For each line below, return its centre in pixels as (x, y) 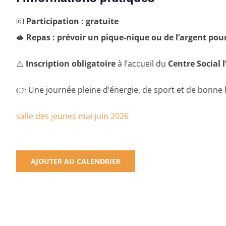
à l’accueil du (142, 63)
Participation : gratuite (72, 21)
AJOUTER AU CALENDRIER (76, 161)
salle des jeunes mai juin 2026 (72, 116)
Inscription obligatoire (71, 63)
